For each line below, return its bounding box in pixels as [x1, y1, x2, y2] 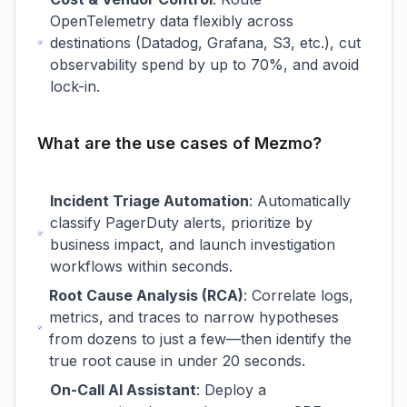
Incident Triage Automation [50, 192, 250, 210]
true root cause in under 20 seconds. [49, 352, 306, 370]
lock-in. [49, 77, 100, 95]
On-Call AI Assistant [49, 381, 196, 399]
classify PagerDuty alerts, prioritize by [50, 213, 313, 232]
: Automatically [249, 192, 352, 210]
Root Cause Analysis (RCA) [49, 286, 244, 304]
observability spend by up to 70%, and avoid [49, 55, 359, 74]
